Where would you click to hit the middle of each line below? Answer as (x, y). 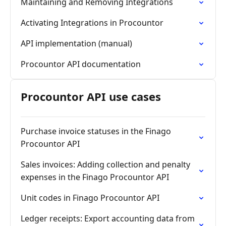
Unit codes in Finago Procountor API (90, 198)
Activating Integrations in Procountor (92, 23)
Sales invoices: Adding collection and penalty (105, 164)
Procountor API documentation (81, 64)
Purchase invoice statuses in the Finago (96, 131)
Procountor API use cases (91, 96)
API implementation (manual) (76, 43)
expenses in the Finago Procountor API (95, 177)
